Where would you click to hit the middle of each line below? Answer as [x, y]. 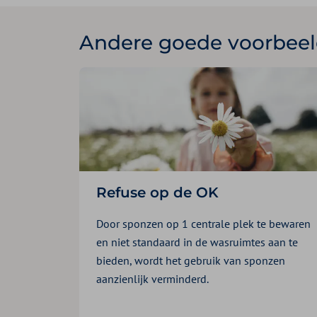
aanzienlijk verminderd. [152, 278]
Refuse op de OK [157, 192]
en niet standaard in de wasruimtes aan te [197, 242]
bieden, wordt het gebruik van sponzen [191, 260]
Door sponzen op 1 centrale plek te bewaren [203, 223]
